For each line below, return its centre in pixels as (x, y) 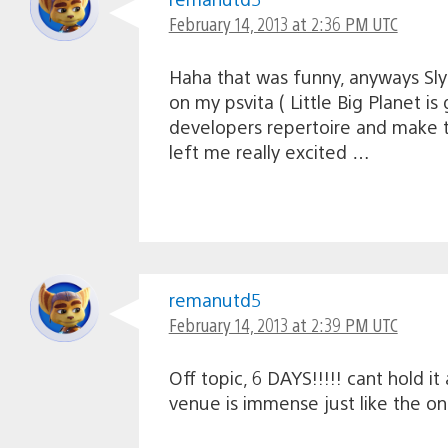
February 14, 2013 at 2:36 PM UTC (283, 23)
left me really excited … (269, 151)
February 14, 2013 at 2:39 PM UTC (283, 324)
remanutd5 (214, 299)
